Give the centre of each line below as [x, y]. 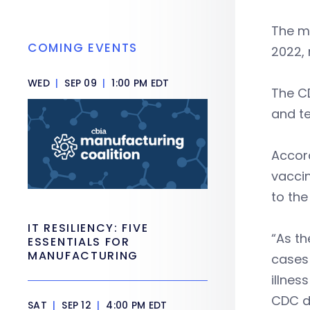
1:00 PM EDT [139, 83]
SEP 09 [81, 83]
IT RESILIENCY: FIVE [88, 228]
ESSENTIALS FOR [79, 242]
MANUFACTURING [83, 256]
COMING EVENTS [83, 48]
